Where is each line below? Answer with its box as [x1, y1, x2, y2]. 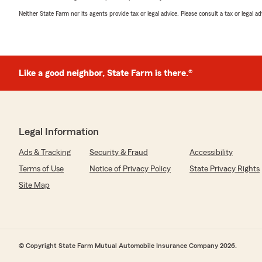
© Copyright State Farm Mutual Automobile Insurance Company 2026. [19, 242, 237, 249]
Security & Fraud [89, 149, 148, 157]
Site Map [19, 181, 50, 189]
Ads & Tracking [19, 149, 71, 157]
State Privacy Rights [189, 165, 260, 173]
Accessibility [189, 149, 233, 157]
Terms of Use [19, 165, 64, 173]
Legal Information [19, 126, 99, 137]
